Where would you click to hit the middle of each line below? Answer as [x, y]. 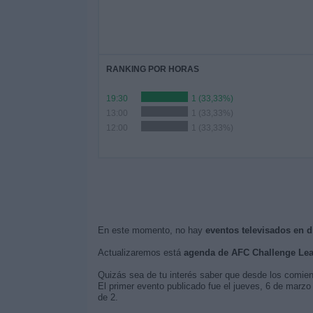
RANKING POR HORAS [152, 69]
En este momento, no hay [151, 230]
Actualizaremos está [140, 253]
